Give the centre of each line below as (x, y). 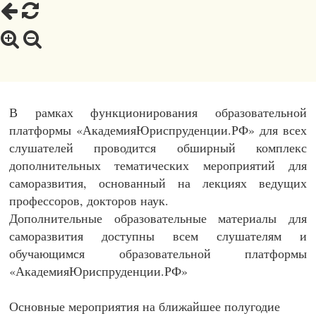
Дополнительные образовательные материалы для (158, 218)
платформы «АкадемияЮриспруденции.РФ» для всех (158, 130)
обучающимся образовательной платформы (158, 254)
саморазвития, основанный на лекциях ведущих (158, 183)
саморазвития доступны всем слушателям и (158, 236)
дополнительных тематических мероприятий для (158, 165)
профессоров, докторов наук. (89, 201)
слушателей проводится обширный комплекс (158, 148)
